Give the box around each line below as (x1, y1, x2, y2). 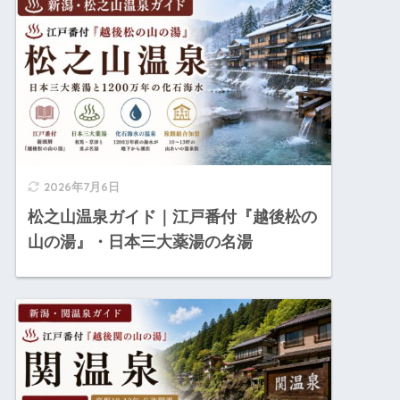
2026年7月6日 (44, 179, 121, 194)
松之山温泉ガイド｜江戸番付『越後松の (28, 207, 318, 226)
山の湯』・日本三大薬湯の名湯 (28, 232, 254, 251)
